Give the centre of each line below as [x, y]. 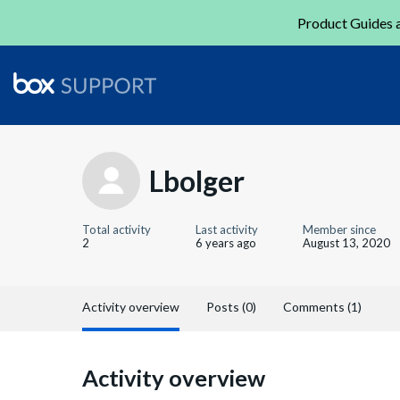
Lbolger [197, 180]
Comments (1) [322, 307]
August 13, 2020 [346, 243]
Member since [339, 229]
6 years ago [226, 243]
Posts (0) [231, 307]
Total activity [117, 229]
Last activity [227, 229]
